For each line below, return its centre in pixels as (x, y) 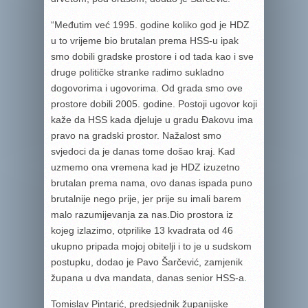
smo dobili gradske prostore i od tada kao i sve (152, 56)
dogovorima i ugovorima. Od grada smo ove (147, 88)
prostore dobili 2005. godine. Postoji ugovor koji (154, 104)
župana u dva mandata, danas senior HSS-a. (149, 278)
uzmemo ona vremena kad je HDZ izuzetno (145, 167)
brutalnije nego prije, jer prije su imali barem (146, 199)
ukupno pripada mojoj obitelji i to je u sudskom (151, 246)
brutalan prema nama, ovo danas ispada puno (152, 183)
